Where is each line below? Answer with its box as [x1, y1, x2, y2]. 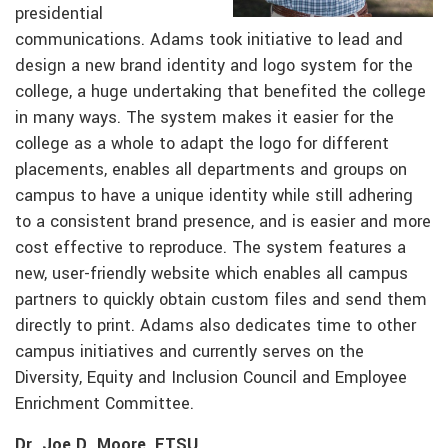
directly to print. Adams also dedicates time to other [15, 314, 416, 339]
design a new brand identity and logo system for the [15, 54, 413, 79]
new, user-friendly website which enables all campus [15, 262, 408, 287]
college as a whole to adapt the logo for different [15, 132, 389, 157]
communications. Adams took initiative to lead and [15, 28, 403, 53]
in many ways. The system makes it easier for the [15, 106, 394, 131]
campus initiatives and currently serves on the [15, 340, 364, 365]
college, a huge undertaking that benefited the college [15, 80, 426, 105]
